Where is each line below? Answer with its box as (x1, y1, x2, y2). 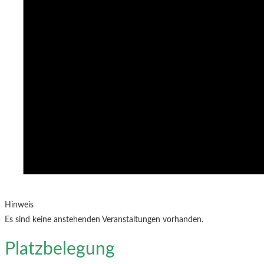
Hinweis (5, 201, 34, 210)
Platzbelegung (5, 240, 115, 259)
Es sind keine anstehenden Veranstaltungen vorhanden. (5, 216, 203, 225)
